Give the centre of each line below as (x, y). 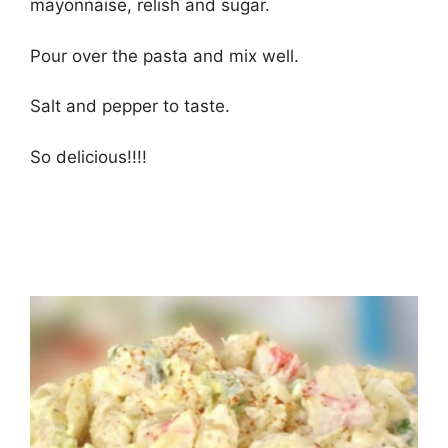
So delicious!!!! (88, 156)
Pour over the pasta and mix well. (164, 55)
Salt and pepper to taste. (130, 106)
